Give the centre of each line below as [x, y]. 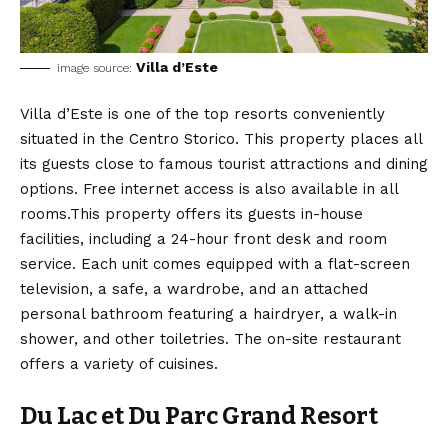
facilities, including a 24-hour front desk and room [203, 238]
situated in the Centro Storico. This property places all [221, 138]
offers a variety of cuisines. [119, 363]
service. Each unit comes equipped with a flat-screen [215, 263]
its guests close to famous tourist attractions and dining [224, 163]
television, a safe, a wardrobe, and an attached [194, 288]
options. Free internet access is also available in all [209, 188]
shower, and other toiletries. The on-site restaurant [210, 338]
